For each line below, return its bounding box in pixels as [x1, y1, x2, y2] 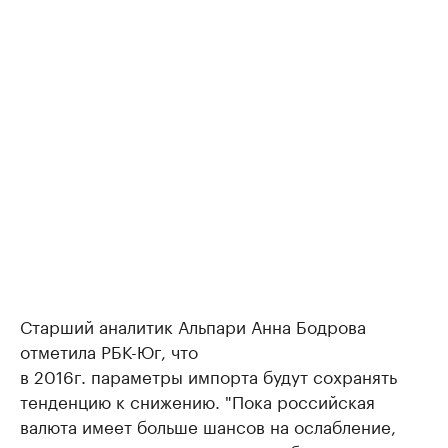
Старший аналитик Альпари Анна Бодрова [20, 312, 366, 339]
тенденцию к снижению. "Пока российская [20, 387, 375, 414]
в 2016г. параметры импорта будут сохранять [20, 362, 397, 389]
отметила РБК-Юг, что [20, 337, 198, 364]
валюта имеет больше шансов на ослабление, [20, 412, 396, 439]
